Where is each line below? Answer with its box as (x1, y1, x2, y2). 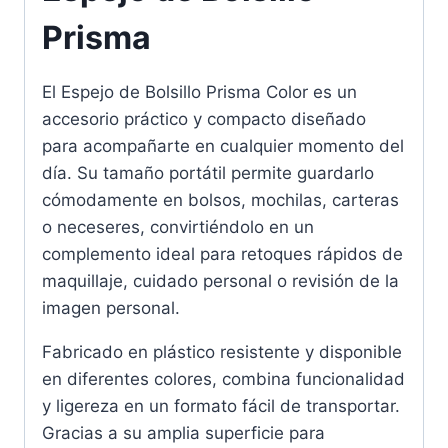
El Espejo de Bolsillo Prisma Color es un (42, 82, 357, 103)
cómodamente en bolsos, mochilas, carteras (42, 190, 399, 211)
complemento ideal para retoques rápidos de (42, 244, 403, 265)
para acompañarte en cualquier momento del (42, 136, 404, 157)
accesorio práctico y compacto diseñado (42, 109, 366, 130)
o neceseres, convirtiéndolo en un (42, 217, 314, 238)
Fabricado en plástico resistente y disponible (42, 342, 402, 363)
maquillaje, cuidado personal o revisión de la (42, 271, 399, 292)
